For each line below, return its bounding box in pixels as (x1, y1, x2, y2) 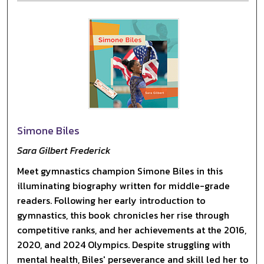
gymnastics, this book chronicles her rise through (17, 207, 230, 222)
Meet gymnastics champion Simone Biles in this (17, 163, 223, 178)
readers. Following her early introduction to (17, 193, 206, 207)
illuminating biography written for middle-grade (17, 178, 230, 193)
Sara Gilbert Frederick (17, 143, 111, 157)
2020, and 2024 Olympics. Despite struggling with (17, 237, 231, 252)
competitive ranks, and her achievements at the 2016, (17, 222, 247, 237)
